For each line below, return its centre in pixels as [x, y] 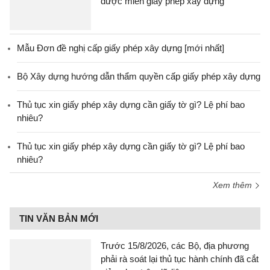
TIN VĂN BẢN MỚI [59, 218]
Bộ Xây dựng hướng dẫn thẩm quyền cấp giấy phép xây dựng [139, 76]
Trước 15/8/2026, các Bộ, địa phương [175, 246]
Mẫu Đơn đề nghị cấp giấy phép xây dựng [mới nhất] [121, 48]
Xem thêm [234, 185]
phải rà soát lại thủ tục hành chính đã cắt [180, 259]
